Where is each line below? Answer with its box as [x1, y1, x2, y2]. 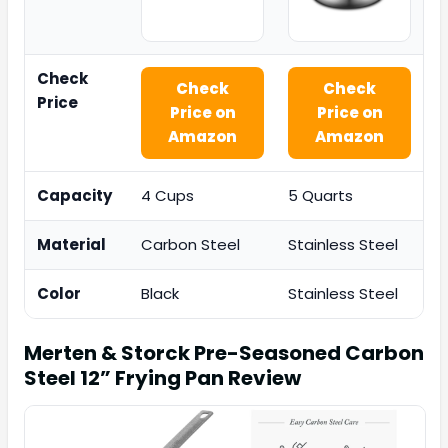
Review [224, 364, 301, 393]
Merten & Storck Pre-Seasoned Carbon [24, 339, 424, 368]
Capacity [37, 185, 112, 207]
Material [37, 234, 106, 256]
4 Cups [141, 185, 194, 207]
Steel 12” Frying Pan [24, 364, 224, 393]
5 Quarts [288, 185, 353, 207]
